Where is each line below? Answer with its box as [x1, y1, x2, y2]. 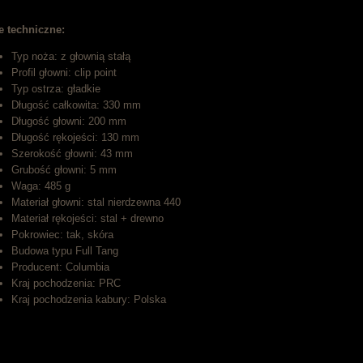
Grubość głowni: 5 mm [11, 164, 117, 177]
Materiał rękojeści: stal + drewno [11, 212, 167, 225]
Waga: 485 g [11, 180, 70, 193]
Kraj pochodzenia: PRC [11, 277, 121, 290]
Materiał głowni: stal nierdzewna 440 [11, 196, 181, 209]
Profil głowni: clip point [11, 66, 117, 79]
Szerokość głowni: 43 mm [11, 147, 133, 160]
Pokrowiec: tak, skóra [11, 228, 113, 241]
